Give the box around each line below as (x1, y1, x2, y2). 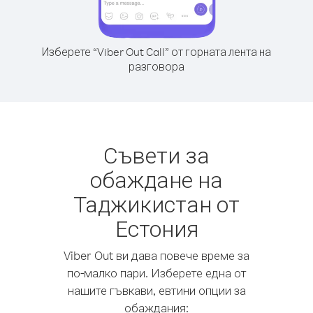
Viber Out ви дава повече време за (64, 248, 249, 263)
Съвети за (103, 140, 210, 169)
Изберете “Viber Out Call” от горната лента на (42, 45, 271, 59)
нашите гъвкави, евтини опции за (67, 283, 246, 298)
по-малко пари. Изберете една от (66, 265, 247, 280)
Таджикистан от (73, 189, 240, 218)
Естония (115, 214, 198, 242)
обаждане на (90, 165, 223, 194)
